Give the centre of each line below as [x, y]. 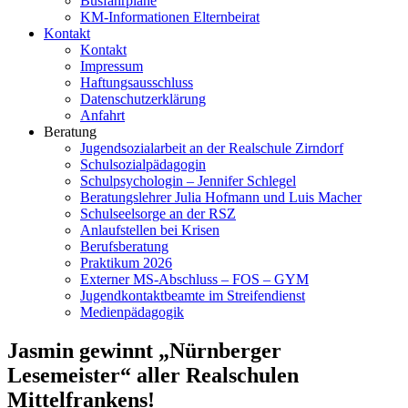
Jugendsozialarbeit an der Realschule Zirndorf [212, 148]
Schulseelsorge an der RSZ [158, 214]
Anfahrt [102, 115]
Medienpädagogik [132, 312]
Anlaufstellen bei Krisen [150, 230]
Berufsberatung [124, 246]
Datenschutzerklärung [143, 99]
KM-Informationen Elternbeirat [170, 17]
